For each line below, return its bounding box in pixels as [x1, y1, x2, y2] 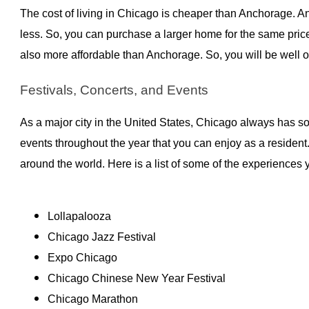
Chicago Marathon [47, 292, 141, 305]
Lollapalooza [47, 210, 111, 222]
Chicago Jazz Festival [47, 230, 156, 243]
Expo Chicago [47, 251, 117, 263]
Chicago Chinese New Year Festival [47, 272, 228, 284]
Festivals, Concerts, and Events [19, 82, 208, 97]
